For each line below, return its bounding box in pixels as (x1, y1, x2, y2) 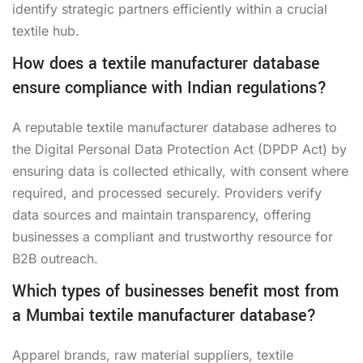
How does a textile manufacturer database (12, 51, 319, 75)
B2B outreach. (12, 250, 98, 267)
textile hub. (12, 22, 79, 39)
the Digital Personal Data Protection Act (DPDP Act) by (12, 140, 347, 157)
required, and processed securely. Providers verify (12, 184, 322, 201)
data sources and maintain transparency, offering (12, 206, 311, 223)
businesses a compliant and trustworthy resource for (12, 228, 333, 245)
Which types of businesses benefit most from (12, 279, 339, 303)
